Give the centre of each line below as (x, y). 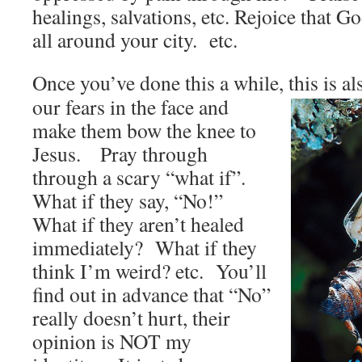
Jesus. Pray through (120, 154)
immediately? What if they (145, 247)
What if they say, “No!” (131, 200)
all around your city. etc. (135, 40)
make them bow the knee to (144, 130)
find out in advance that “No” (152, 294)
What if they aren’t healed (138, 224)
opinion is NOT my (112, 341)
